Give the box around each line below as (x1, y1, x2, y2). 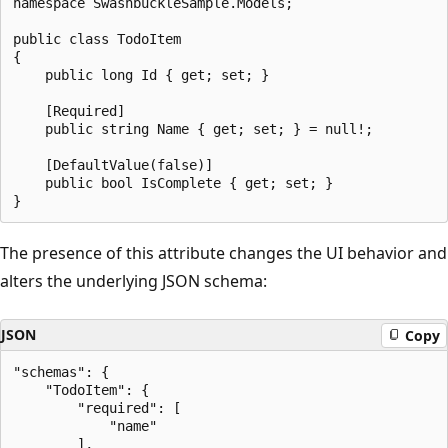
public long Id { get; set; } (13, 67, 269, 84)
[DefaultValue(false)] (13, 157, 213, 174)
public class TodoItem (13, 31, 181, 48)
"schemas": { (13, 364, 109, 381)
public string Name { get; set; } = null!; (13, 121, 373, 138)
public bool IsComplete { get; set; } (13, 175, 333, 192)
